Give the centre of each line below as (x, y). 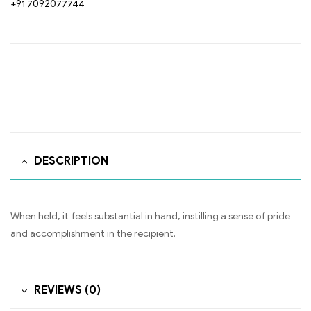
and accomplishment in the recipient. (93, 233)
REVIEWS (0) (67, 290)
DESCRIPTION (71, 161)
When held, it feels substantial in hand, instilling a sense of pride (150, 216)
